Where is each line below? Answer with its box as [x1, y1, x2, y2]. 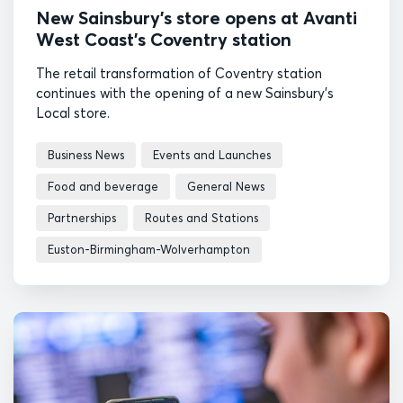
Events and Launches [153, 147, 271, 162]
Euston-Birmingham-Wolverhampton [48, 241, 250, 256]
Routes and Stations [145, 210, 258, 225]
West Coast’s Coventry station [36, 27, 291, 50]
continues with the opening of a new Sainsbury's [36, 84, 334, 102]
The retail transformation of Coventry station [36, 64, 322, 82]
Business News [48, 147, 124, 162]
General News [187, 178, 264, 193]
